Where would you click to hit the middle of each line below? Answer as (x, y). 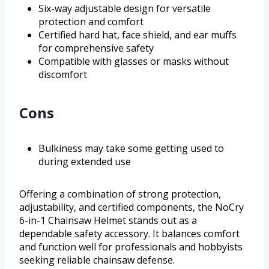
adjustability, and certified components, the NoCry (131, 207)
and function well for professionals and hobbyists (131, 246)
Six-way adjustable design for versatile (125, 8)
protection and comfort (91, 21)
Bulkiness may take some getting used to (131, 148)
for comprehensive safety (96, 48)
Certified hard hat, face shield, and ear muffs (138, 35)
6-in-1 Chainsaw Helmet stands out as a (108, 220)
